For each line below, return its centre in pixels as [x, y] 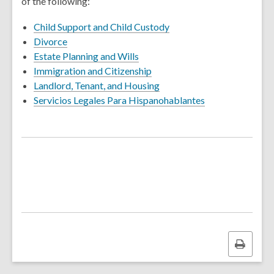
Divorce [50, 41]
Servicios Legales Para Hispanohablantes [119, 100]
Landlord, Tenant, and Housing [97, 85]
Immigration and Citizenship [93, 71]
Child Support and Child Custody [102, 27]
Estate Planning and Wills [86, 56]
